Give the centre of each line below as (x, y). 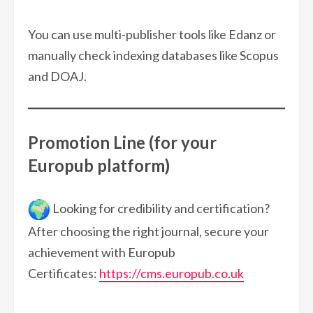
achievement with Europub (102, 253)
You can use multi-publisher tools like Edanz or (152, 34)
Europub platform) (99, 165)
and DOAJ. (57, 76)
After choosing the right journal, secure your (148, 232)
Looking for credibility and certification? (160, 208)
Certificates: (64, 274)
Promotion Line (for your (122, 142)
